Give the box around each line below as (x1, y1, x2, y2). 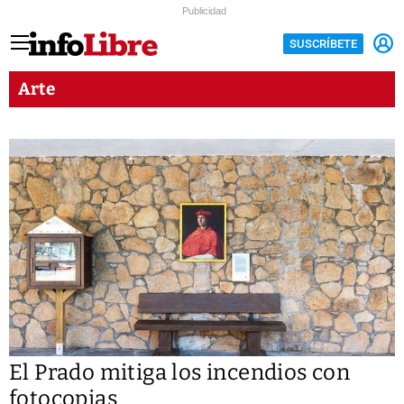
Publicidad (182, 5, 226, 16)
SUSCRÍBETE (289, 36, 357, 50)
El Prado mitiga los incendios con (9, 360, 351, 386)
